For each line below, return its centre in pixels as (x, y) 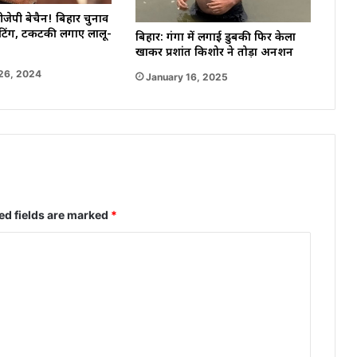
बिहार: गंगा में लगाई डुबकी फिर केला (215, 38)
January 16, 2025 (186, 77)
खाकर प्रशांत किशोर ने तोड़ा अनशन (214, 53)
